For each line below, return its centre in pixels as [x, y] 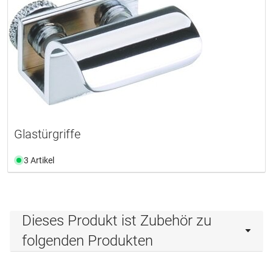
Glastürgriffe [47, 134]
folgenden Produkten [87, 240]
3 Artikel [39, 160]
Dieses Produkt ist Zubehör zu [117, 220]
